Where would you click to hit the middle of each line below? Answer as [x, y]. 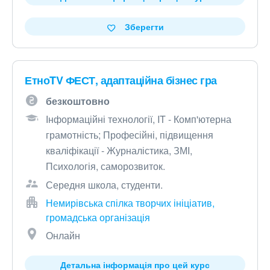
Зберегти [144, 26]
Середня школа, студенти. [104, 184]
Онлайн [63, 235]
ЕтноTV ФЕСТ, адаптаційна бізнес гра [121, 80]
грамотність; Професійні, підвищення [130, 134]
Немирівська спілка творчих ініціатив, [130, 202]
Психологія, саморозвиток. [105, 166]
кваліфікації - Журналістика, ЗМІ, [119, 150]
